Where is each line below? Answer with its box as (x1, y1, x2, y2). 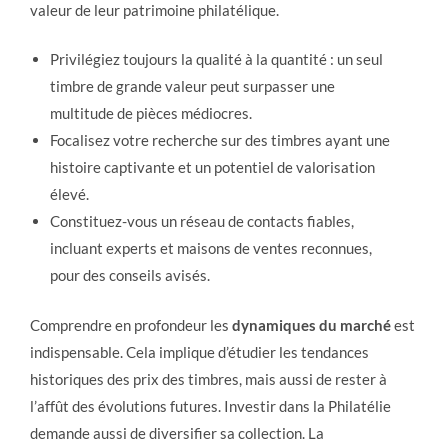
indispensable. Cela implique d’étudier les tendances (30, 342, 369, 361)
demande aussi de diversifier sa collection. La (30, 423, 324, 442)
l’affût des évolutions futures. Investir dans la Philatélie (30, 396, 391, 415)
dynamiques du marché (232, 315, 391, 334)
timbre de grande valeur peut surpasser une (50, 77, 335, 95)
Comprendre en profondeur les (30, 315, 232, 334)
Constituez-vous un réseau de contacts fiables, (50, 212, 354, 230)
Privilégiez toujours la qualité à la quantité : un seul (50, 50, 383, 68)
